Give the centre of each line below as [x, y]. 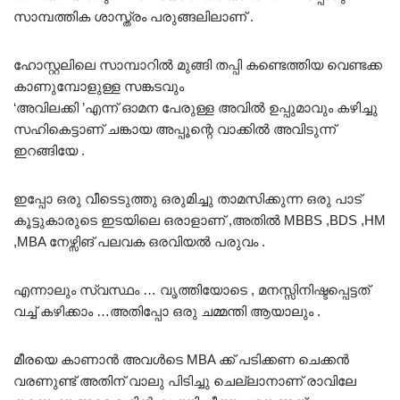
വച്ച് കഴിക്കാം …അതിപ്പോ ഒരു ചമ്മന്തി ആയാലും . [167, 312]
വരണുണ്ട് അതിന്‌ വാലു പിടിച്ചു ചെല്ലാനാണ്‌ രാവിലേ [185, 381]
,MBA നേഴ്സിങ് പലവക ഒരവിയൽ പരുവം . [139, 242]
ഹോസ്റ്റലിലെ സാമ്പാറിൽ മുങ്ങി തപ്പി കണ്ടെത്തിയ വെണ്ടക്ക [198, 65]
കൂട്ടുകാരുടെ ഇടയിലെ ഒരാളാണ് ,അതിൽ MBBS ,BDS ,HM [200, 221]
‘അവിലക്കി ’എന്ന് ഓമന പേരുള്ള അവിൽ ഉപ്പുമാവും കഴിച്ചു [196, 108]
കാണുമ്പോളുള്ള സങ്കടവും [99, 87]
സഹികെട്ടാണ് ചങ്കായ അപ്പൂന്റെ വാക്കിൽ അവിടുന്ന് [175, 129]
